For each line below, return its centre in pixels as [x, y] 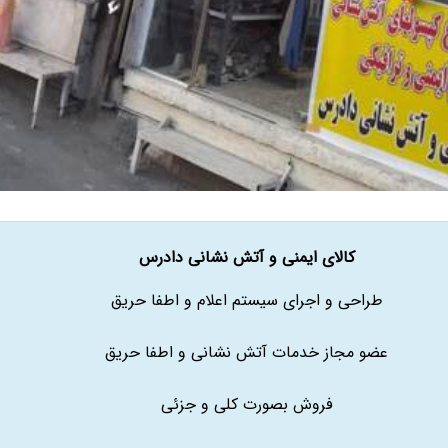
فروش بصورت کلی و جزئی [246, 404]
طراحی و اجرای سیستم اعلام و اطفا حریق [246, 300]
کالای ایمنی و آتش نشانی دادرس [246, 257]
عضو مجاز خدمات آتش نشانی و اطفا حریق [246, 352]
